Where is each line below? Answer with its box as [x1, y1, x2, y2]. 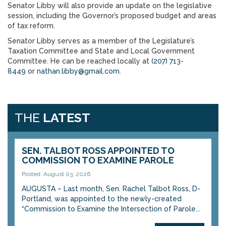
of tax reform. [8, 22, 55, 30]
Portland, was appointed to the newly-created [22, 195, 182, 203]
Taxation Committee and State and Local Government [8, 47, 195, 55]
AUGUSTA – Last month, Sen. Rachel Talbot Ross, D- [22, 185, 200, 193]
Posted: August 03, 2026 [22, 171, 90, 178]
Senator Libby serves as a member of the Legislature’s [8, 37, 195, 45]
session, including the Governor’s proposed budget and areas [8, 12, 216, 20]
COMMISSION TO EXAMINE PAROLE [22, 155, 174, 165]
